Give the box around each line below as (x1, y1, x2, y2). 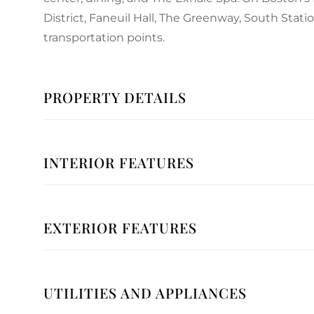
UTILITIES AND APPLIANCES (43, 283, 247, 303)
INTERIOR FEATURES (43, 153, 194, 172)
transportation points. (43, 31, 165, 45)
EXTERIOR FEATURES (43, 218, 197, 238)
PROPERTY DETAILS (43, 88, 186, 107)
